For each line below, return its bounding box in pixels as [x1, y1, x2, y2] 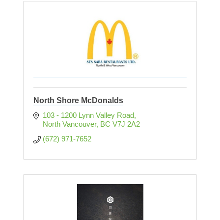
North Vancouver [42, 120, 96, 129]
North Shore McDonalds [33, 96, 123, 105]
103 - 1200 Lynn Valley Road [42, 111, 134, 120]
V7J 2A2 [112, 120, 140, 129]
